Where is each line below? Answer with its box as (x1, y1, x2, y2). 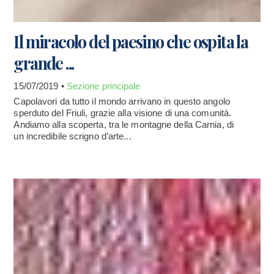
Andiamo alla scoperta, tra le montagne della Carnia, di (13, 119, 234, 130)
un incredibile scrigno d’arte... (13, 131, 131, 142)
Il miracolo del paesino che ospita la (13, 31, 248, 53)
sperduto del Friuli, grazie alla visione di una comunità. (13, 108, 232, 119)
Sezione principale (66, 81, 141, 92)
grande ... (13, 52, 74, 75)
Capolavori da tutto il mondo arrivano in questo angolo (13, 96, 230, 107)
